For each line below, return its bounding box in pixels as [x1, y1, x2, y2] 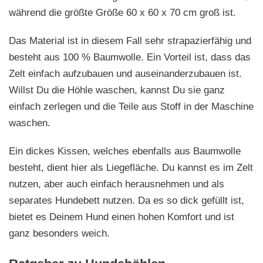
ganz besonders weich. [9, 228, 110, 240]
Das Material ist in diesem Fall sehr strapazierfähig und [9, 35, 251, 47]
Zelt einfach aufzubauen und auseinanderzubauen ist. [9, 68, 242, 80]
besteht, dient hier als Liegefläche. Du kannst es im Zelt [9, 162, 253, 174]
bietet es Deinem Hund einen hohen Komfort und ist [9, 211, 234, 223]
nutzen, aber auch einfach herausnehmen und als [9, 178, 224, 190]
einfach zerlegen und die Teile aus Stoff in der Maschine [9, 101, 254, 113]
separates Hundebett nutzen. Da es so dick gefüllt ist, [9, 195, 244, 207]
